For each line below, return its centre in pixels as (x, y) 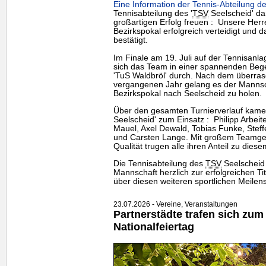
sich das (130, 66)
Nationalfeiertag (154, 227)
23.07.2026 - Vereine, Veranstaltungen (175, 205)
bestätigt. (131, 40)
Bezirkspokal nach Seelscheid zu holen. (188, 93)
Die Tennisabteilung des (159, 164)
